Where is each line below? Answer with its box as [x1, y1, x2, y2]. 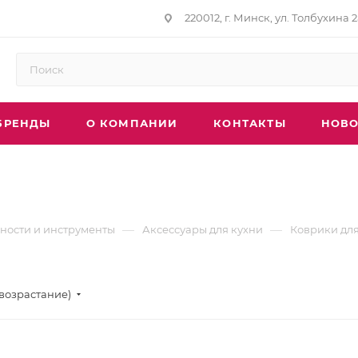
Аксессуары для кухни [142, 223, 263, 236]
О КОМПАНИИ [86, 117, 178, 129]
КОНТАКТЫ [213, 117, 286, 129]
